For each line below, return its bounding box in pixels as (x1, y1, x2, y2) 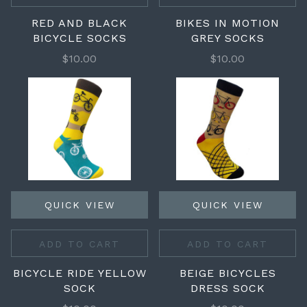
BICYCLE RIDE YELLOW (12, 267, 147, 280)
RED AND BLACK (32, 16, 127, 29)
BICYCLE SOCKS (32, 32, 127, 45)
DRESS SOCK (190, 282, 265, 295)
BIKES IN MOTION (175, 16, 280, 29)
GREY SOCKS (191, 32, 265, 45)
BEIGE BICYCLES (179, 267, 276, 280)
